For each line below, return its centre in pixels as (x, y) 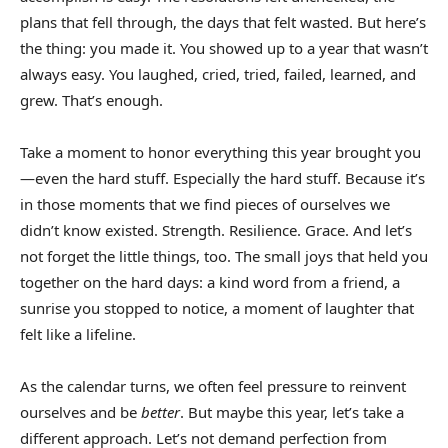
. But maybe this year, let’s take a (292, 411)
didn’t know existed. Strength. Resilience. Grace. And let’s (216, 229)
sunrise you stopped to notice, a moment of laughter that (217, 307)
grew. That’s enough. (91, 99)
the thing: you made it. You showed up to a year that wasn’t (224, 47)
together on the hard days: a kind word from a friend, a (210, 281)
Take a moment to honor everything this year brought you (220, 151)
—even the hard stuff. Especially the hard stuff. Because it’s (222, 177)
